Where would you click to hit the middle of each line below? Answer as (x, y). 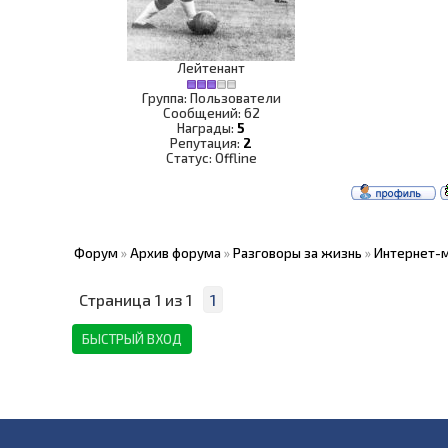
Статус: (190, 158)
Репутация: (206, 143)
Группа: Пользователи (211, 98)
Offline (235, 158)
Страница (117, 299)
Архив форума (175, 253)
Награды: (207, 128)
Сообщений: (203, 113)
